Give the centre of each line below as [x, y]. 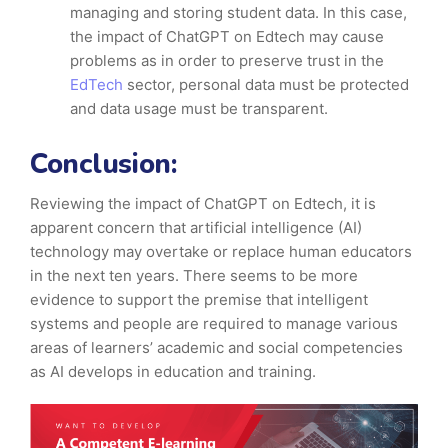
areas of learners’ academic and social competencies [216, 348]
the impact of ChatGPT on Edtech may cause [227, 37]
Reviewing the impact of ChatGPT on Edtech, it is [203, 204]
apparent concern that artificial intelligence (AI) [196, 228]
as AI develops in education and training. [173, 372]
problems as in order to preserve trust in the [227, 61]
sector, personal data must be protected [268, 85]
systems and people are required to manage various [214, 324]
